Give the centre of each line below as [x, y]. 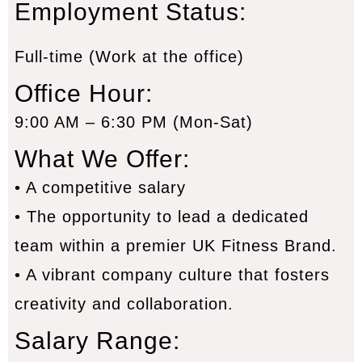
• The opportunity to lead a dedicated [161, 217]
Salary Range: [97, 341]
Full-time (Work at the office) [129, 57]
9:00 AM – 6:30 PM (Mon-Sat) [133, 122]
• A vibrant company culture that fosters [172, 275]
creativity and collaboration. [124, 304]
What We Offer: [102, 159]
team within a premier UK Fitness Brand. [175, 246]
